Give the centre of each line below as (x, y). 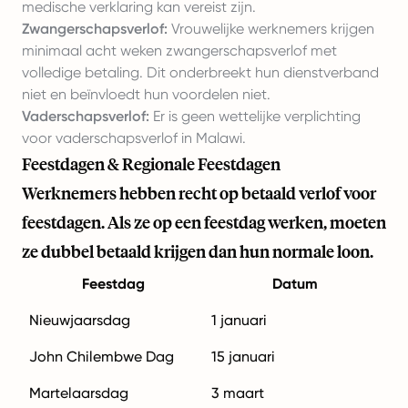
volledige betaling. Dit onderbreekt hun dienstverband (200, 73)
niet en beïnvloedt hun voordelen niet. (146, 95)
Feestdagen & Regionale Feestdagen (151, 164)
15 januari (243, 357)
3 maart (238, 393)
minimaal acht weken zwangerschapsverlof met (179, 51)
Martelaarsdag (79, 393)
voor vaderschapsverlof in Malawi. (134, 138)
